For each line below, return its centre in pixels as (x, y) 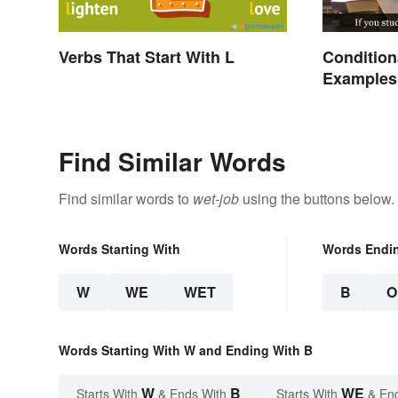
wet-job (216, 199)
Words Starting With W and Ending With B (186, 350)
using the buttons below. (317, 199)
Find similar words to (126, 199)
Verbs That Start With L (147, 57)
